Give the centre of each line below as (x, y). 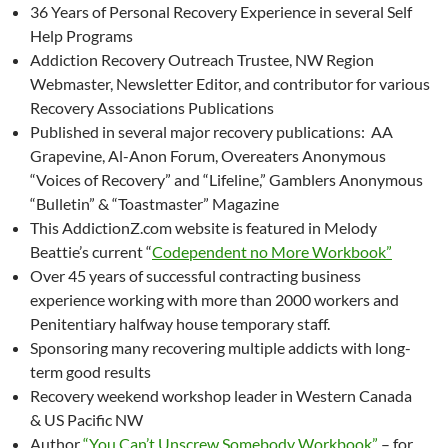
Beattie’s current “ (91, 252)
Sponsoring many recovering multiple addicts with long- (220, 348)
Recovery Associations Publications (152, 108)
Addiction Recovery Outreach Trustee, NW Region (202, 60)
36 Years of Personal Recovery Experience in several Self (221, 12)
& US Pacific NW (86, 420)
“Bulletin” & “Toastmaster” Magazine (154, 204)
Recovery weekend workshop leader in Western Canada (221, 396)
